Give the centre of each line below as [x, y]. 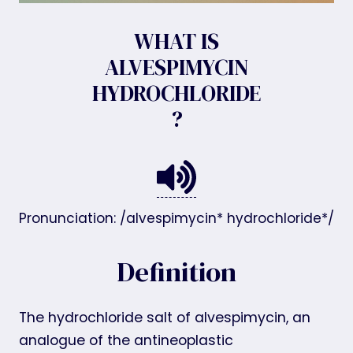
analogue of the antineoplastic [126, 340]
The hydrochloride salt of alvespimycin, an [165, 317]
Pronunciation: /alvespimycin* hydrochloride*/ [176, 218]
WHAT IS [176, 41]
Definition [176, 272]
